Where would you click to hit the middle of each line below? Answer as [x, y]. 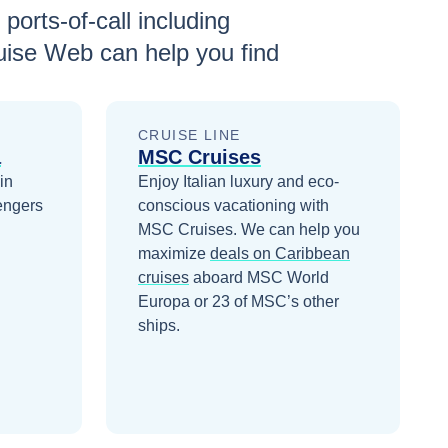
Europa [164, 301]
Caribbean [312, 253]
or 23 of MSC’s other [264, 301]
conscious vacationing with [233, 205]
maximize [172, 253]
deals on [242, 253]
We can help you [300, 229]
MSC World [288, 277]
